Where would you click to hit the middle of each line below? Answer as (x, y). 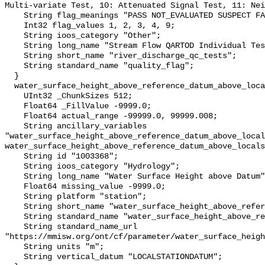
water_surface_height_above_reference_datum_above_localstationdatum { (9, 86)
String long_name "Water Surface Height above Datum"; (14, 177)
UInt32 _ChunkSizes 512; (14, 96)
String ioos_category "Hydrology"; (14, 167)
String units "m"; (14, 247)
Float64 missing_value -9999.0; (14, 187)
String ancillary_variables (14, 127)
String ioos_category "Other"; (14, 36)
